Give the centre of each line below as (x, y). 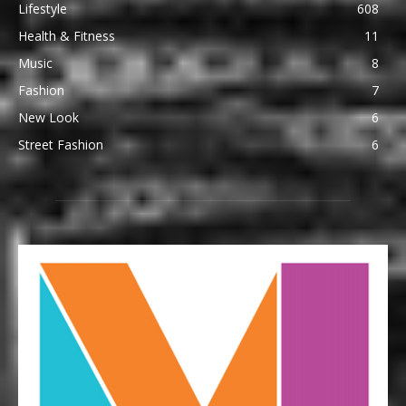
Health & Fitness (67, 36)
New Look (48, 118)
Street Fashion (61, 145)
